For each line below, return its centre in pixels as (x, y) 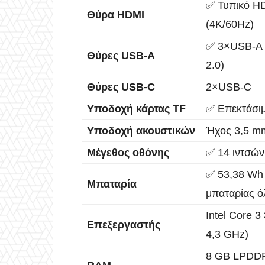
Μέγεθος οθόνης (128, 152)
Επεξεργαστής (124, 224)
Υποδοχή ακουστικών (141, 130)
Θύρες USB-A (121, 55)
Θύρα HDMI (116, 14)
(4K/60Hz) (230, 24)
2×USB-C (229, 87)
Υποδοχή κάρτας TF (136, 109)
